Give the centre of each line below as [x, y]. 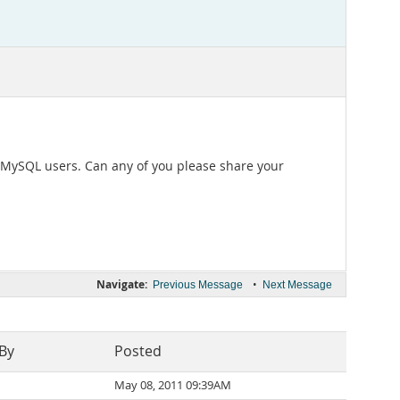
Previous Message [198, 285]
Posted [138, 351]
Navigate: [122, 284]
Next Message [297, 285]
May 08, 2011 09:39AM [173, 385]
